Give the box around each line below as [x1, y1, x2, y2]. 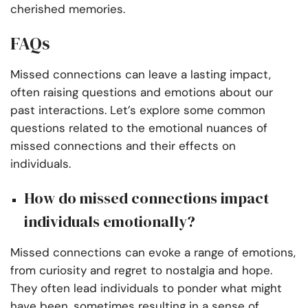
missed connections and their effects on [10, 138, 236, 154]
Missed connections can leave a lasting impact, [10, 67, 271, 82]
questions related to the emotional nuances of [10, 120, 267, 136]
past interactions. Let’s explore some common [10, 102, 265, 118]
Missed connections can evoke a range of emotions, [10, 245, 296, 261]
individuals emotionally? [24, 211, 195, 232]
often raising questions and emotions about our [10, 85, 273, 100]
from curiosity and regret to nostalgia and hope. [10, 263, 272, 278]
